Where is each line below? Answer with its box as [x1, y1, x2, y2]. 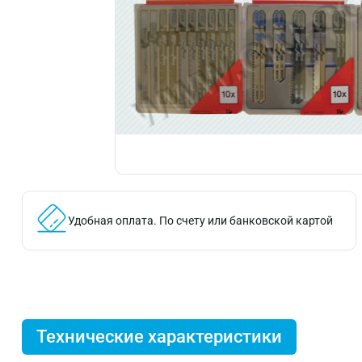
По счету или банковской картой [156, 213, 333, 227]
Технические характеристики [36, 326, 282, 347]
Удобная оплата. [67, 213, 157, 227]
